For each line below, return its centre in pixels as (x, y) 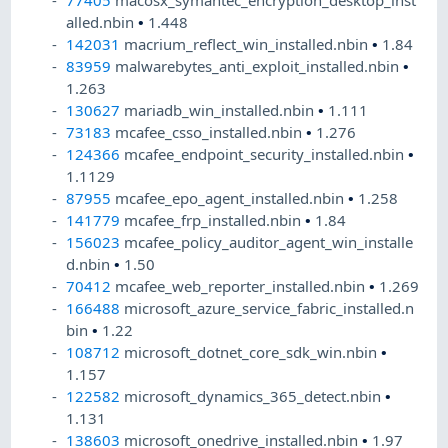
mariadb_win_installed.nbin (221, 110)
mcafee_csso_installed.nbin (211, 132)
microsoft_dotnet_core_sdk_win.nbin (253, 352)
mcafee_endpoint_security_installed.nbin (266, 154)
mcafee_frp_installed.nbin (215, 220)
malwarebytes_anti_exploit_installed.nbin (259, 66)
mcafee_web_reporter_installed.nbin (242, 286)
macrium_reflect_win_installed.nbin (248, 44)
